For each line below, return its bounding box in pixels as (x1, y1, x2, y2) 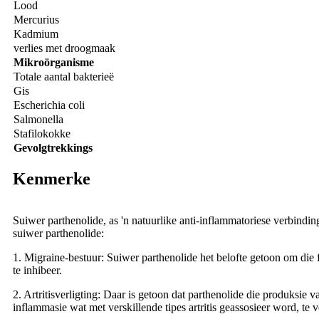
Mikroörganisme (14, 56, 94, 69)
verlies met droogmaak (14, 42, 115, 55)
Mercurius (14, 14, 59, 26)
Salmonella (14, 113, 63, 126)
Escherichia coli (14, 99, 85, 112)
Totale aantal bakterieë (14, 70, 114, 83)
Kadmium (14, 28, 58, 41)
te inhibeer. (13, 264, 62, 277)
